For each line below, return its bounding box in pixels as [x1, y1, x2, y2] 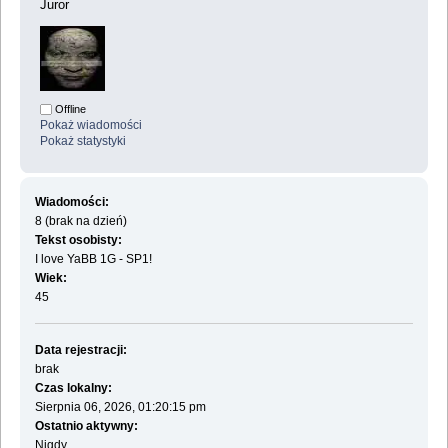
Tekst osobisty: [34, 232, 122, 247]
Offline [52, 103, 86, 116]
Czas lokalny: [34, 380, 112, 395]
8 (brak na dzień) [34, 213, 127, 228]
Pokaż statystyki [40, 134, 126, 149]
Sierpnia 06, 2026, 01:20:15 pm [34, 399, 206, 414]
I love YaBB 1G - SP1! [34, 251, 152, 266]
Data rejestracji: [34, 342, 127, 357]
